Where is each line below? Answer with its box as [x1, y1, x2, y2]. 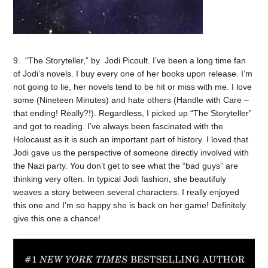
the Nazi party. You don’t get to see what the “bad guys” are [13, 161, 239, 171]
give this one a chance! [13, 214, 101, 224]
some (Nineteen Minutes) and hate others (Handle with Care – [13, 95, 249, 105]
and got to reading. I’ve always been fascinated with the [13, 121, 224, 132]
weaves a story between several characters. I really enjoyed [13, 187, 240, 197]
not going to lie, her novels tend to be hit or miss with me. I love [13, 82, 252, 92]
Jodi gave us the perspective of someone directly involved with [13, 148, 249, 158]
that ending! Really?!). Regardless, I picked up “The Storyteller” [13, 108, 252, 118]
